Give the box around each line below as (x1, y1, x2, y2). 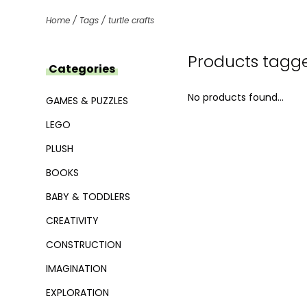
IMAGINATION (46, 262, 107, 275)
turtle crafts (108, 14, 154, 26)
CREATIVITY (46, 214, 99, 228)
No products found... (187, 90, 284, 104)
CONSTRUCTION (46, 238, 121, 251)
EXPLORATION (46, 286, 109, 299)
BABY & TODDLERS (46, 190, 130, 204)
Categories (49, 61, 115, 77)
